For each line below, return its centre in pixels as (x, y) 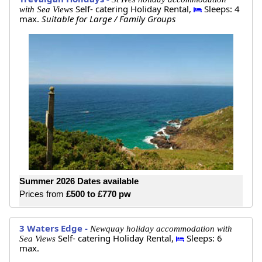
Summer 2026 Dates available (79, 181)
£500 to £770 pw (99, 194)
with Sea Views (47, 10)
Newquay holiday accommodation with (161, 228)
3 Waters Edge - (55, 228)
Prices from (43, 194)
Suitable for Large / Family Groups (108, 19)
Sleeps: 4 (221, 9)
